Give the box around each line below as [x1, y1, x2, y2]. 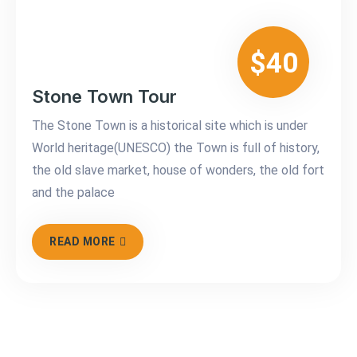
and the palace [32, 185, 115, 201]
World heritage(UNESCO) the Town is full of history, [32, 140, 320, 156]
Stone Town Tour [32, 86, 177, 108]
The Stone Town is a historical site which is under [32, 118, 308, 134]
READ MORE [49, 235, 116, 249]
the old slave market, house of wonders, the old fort [32, 163, 324, 178]
